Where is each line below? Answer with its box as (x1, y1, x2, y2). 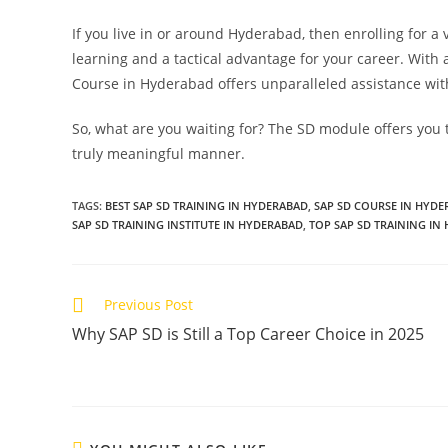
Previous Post (104, 294, 193, 314)
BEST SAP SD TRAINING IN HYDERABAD (105, 197, 308, 213)
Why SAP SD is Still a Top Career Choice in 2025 (72, 322, 424, 345)
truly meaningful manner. (72, 143, 245, 163)
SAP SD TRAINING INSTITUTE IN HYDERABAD (72, 216, 303, 232)
